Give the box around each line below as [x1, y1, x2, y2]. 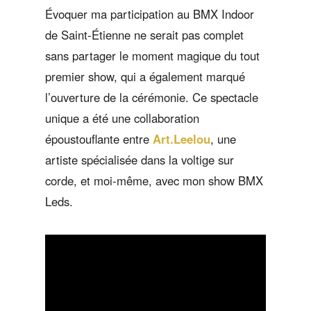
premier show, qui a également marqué [44, 67, 245, 85]
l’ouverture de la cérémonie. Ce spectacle [44, 88, 258, 106]
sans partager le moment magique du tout [44, 47, 260, 64]
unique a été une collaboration [44, 109, 199, 126]
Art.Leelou [152, 130, 210, 147]
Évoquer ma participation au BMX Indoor [44, 5, 254, 22]
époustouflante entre [44, 130, 153, 147]
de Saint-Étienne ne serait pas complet [44, 26, 244, 43]
